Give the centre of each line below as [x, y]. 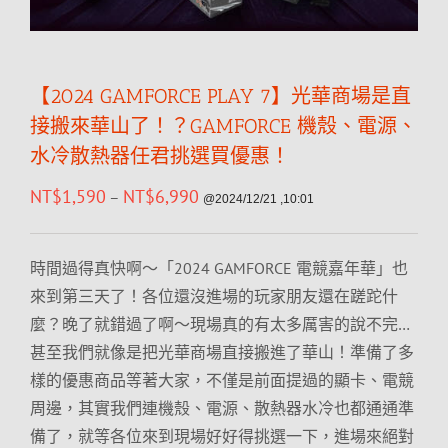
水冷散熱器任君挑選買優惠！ [160, 156]
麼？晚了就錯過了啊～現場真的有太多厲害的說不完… [219, 324]
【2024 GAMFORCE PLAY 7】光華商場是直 [220, 96]
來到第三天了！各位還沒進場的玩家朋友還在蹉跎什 [214, 296]
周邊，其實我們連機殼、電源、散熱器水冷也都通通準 [222, 408]
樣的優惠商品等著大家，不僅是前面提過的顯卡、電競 [222, 380]
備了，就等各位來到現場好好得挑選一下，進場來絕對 [222, 436]
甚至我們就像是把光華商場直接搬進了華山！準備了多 [222, 352]
